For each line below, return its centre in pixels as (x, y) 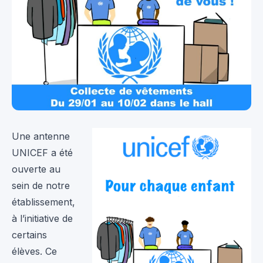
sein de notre (41, 186)
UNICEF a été (42, 153)
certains (29, 235)
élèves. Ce (34, 252)
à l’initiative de (42, 219)
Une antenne (41, 136)
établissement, (43, 202)
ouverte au (36, 169)
